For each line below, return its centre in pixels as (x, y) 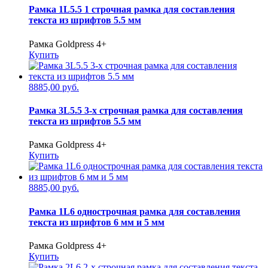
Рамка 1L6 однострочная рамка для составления (135, 211)
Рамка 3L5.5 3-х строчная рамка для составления (136, 110)
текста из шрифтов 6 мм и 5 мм (97, 222)
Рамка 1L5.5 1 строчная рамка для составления (132, 10)
